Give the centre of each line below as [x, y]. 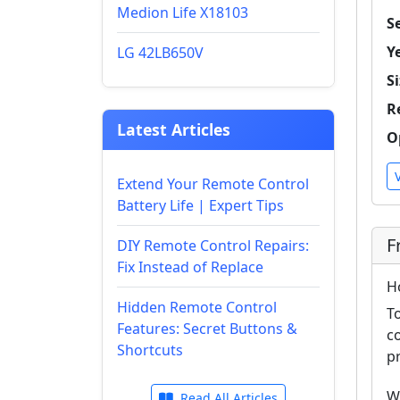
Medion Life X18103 [183, 12]
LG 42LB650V [160, 53]
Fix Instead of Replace [190, 267]
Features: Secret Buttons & [207, 329]
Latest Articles [174, 129]
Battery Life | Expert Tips [200, 205]
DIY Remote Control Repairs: [213, 246]
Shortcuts [150, 350]
